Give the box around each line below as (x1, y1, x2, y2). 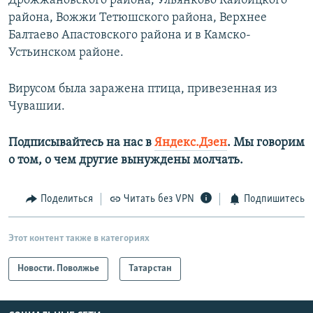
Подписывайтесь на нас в (8, 136, 154, 150)
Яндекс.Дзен (154, 136, 227, 150)
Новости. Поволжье (17, 263, 99, 274)
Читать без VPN (124, 194, 194, 205)
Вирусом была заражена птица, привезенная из (8, 82, 277, 96)
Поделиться (40, 194, 93, 205)
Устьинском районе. (8, 46, 124, 60)
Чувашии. (8, 100, 65, 114)
